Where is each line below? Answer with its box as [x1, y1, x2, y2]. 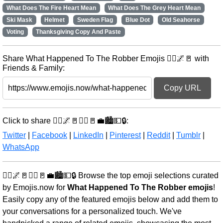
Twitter [2, 131, 26, 139]
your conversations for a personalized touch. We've [2, 207, 182, 216]
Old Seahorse [162, 16, 201, 23]
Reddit [147, 131, 170, 139]
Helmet [44, 16, 65, 23]
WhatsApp [2, 143, 39, 151]
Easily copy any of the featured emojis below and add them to [2, 195, 218, 204]
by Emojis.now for [2, 183, 67, 192]
